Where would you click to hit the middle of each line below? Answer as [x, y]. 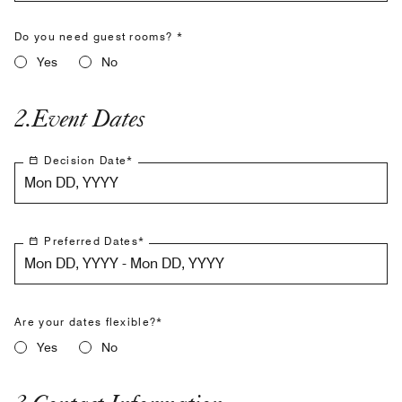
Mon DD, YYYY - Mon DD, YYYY [124, 263]
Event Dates [88, 118]
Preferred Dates [91, 241]
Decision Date [86, 160]
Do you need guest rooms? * [99, 36]
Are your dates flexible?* [89, 322]
